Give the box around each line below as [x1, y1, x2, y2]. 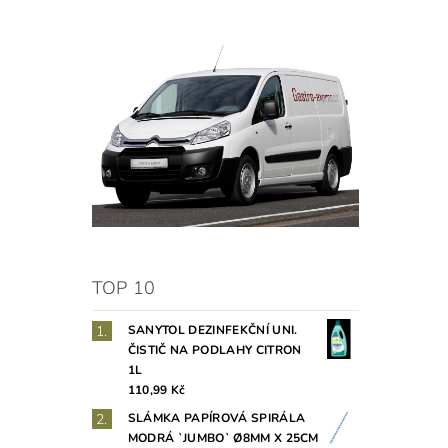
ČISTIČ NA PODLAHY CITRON [127, 342, 302, 359]
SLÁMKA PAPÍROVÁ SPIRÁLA [127, 410, 306, 427]
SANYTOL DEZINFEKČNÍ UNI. [127, 322, 298, 339]
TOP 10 [91, 276, 156, 301]
